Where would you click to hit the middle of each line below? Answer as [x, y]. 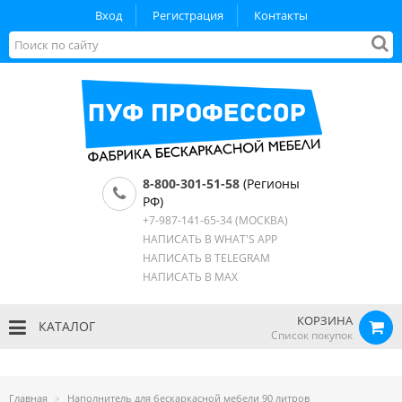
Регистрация [188, 15]
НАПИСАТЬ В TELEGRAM [206, 258]
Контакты [280, 15]
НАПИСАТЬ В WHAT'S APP [210, 239]
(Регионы [270, 184]
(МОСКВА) [260, 220]
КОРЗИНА [325, 320]
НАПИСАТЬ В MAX [190, 277]
